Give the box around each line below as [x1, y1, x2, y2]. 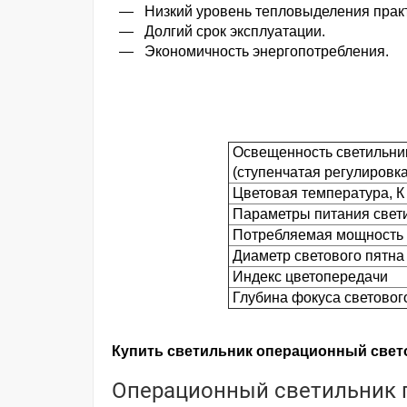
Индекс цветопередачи [228, 269, 392, 284]
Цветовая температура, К [228, 185, 404, 201]
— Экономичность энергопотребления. [112, 44, 389, 59]
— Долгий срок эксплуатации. [112, 24, 325, 39]
